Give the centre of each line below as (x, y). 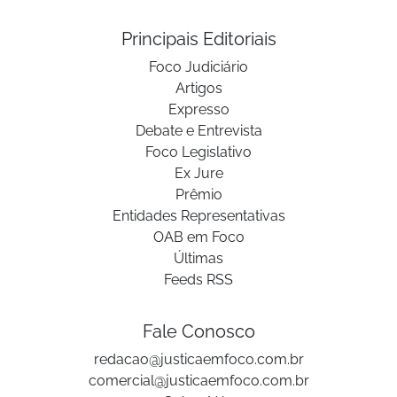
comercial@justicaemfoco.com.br (198, 380)
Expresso (198, 109)
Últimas (198, 258)
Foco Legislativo (198, 152)
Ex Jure (198, 173)
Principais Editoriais (198, 39)
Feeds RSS (198, 279)
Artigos (198, 88)
